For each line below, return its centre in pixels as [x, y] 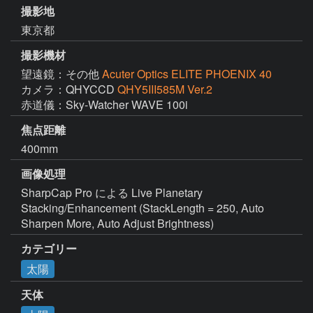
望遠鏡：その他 [61, 74]
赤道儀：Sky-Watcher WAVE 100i [104, 105]
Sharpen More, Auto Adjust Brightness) [117, 223]
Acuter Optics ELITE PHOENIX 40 [187, 74]
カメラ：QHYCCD [69, 89]
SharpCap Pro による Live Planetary [112, 192]
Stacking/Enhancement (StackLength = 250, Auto [143, 208]
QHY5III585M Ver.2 [165, 89]
